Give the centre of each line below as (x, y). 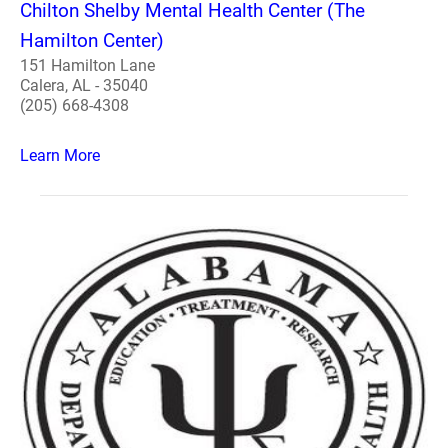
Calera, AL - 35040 (84, 85)
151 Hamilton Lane (87, 65)
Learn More (60, 155)
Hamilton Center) (92, 40)
